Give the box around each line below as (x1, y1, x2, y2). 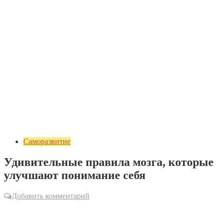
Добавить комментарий (12, 191, 90, 200)
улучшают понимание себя (4, 168, 145, 182)
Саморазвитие (23, 137, 71, 145)
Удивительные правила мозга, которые (4, 155, 214, 168)
